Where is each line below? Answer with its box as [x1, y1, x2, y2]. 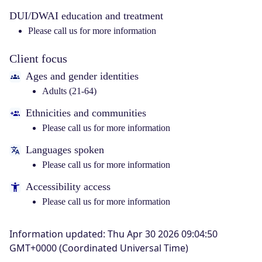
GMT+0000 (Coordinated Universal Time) [9, 242, 188, 255]
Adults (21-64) [42, 86, 96, 96]
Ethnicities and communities [26, 107, 146, 119]
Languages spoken [26, 144, 104, 156]
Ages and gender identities [26, 70, 139, 82]
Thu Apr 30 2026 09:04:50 [108, 227, 218, 241]
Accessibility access [26, 181, 111, 193]
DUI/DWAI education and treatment [9, 10, 163, 22]
